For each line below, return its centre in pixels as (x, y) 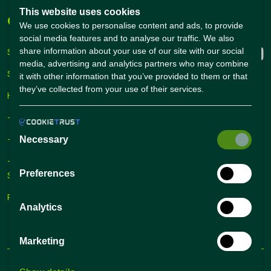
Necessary (44, 139)
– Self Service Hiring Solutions (67, 117)
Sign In (20, 74)
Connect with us (192, 22)
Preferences (47, 173)
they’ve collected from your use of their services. (112, 89)
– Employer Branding (48, 161)
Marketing (42, 241)
